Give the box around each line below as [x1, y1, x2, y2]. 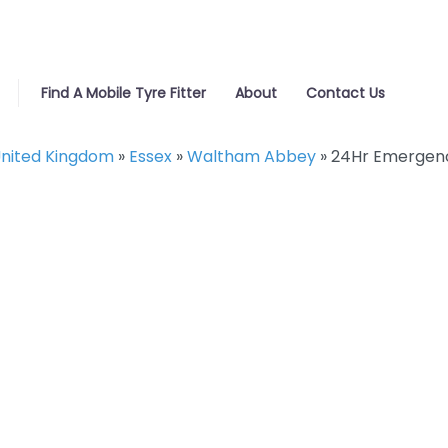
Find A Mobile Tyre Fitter [41, 82, 207, 103]
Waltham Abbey [187, 145, 316, 168]
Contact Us [305, 82, 385, 103]
